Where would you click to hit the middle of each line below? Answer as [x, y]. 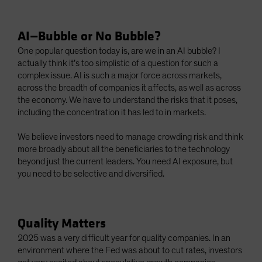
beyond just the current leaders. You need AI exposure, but [125, 162]
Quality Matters [62, 224]
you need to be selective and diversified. [91, 174]
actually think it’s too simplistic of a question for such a [118, 63]
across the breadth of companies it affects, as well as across [129, 88]
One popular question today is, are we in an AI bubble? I [119, 51]
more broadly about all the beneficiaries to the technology [124, 149]
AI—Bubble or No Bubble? [89, 37]
